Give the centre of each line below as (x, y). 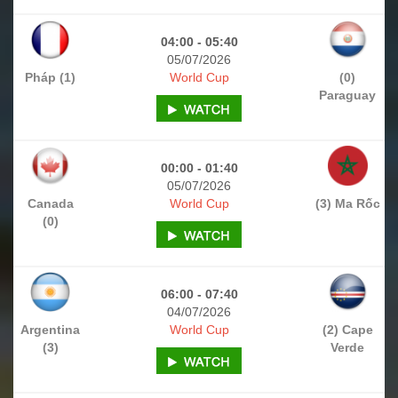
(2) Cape (347, 329)
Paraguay (348, 95)
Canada (50, 203)
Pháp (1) (51, 77)
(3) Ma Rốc (347, 203)
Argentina (51, 329)
